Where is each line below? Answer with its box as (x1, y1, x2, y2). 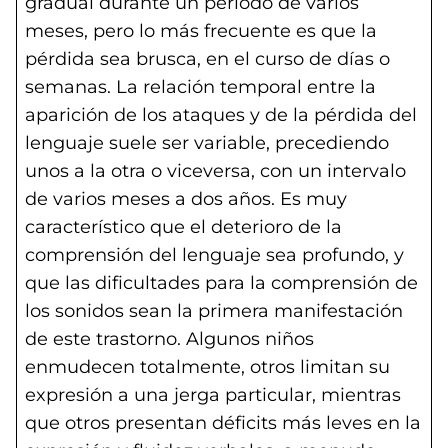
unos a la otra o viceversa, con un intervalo (25, 160, 406, 182)
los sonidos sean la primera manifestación (25, 300, 403, 322)
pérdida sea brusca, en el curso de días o (25, 48, 390, 70)
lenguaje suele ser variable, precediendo (25, 132, 389, 154)
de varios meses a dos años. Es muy (25, 188, 347, 210)
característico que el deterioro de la (25, 216, 342, 238)
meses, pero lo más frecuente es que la (25, 20, 377, 42)
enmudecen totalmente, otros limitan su (25, 356, 390, 378)
